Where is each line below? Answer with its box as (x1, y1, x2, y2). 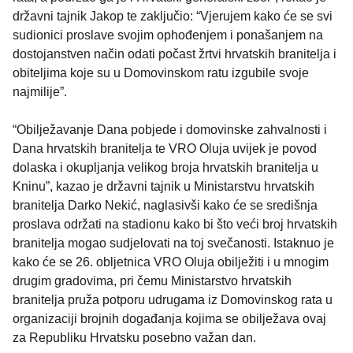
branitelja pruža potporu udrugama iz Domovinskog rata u (13, 293, 333, 307)
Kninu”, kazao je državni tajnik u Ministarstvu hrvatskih (13, 180, 314, 194)
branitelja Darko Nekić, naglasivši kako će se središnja (13, 199, 318, 213)
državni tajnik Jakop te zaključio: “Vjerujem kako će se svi (13, 9, 333, 24)
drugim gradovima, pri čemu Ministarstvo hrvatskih (13, 274, 292, 288)
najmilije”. (13, 85, 67, 99)
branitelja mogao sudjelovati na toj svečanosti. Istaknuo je (13, 236, 334, 251)
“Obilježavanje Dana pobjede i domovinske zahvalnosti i (13, 123, 327, 137)
